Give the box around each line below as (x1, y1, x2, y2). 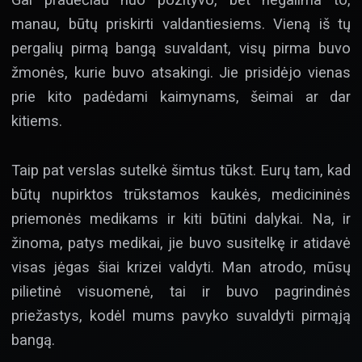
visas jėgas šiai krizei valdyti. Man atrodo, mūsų (11, 258, 351, 276)
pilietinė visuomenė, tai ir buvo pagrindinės (11, 282, 351, 300)
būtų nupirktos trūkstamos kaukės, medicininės (11, 185, 351, 203)
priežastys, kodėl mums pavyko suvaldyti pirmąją (11, 306, 351, 324)
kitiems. (11, 112, 66, 130)
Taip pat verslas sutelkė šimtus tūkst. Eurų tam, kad (11, 161, 351, 179)
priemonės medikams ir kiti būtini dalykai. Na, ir (11, 209, 351, 227)
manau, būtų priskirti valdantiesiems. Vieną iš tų (11, 15, 351, 33)
